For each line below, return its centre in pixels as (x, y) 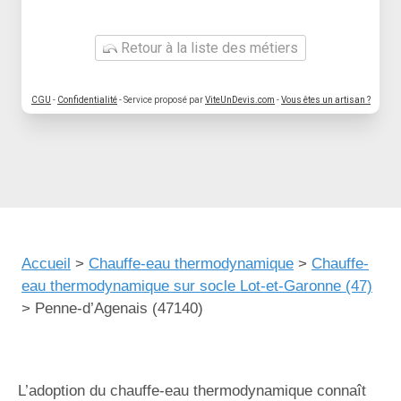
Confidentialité (87, 100)
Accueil (46, 264)
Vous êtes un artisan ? (326, 100)
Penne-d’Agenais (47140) (119, 308)
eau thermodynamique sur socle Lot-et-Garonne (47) (197, 286)
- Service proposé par (161, 100)
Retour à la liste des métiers (208, 48)
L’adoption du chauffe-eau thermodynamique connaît (192, 391)
